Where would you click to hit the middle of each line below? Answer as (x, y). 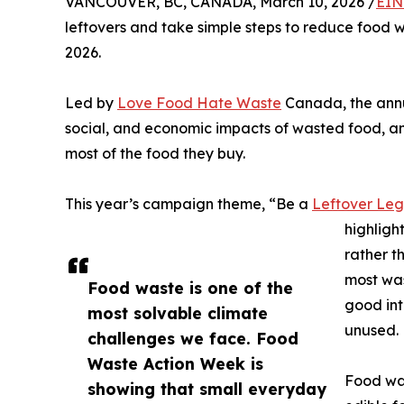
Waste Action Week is (175, 364)
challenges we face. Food (193, 339)
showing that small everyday (207, 389)
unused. (372, 331)
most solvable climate (178, 313)
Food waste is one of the (190, 288)
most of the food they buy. (155, 154)
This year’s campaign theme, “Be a (188, 204)
